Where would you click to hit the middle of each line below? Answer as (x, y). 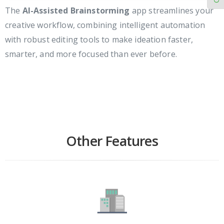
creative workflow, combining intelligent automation (105, 25)
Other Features (112, 140)
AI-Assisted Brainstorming (76, 10)
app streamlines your (172, 10)
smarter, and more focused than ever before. (91, 54)
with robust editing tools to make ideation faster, (99, 39)
